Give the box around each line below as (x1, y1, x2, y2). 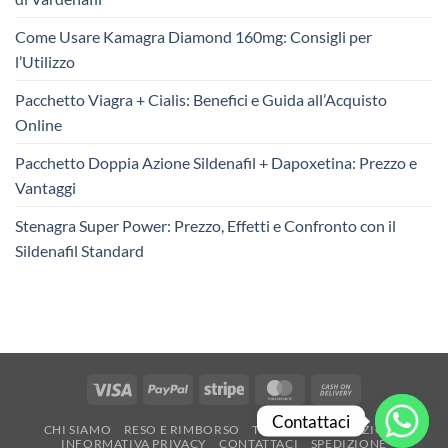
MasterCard (299, 378, 374, 396)
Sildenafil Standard (15, 241, 144, 261)
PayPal (187, 378, 230, 396)
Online (15, 115, 62, 135)
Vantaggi (15, 178, 76, 198)
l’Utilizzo (15, 52, 75, 72)
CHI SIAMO (43, 421, 112, 437)
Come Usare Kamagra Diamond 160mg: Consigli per (15, 27, 372, 47)
